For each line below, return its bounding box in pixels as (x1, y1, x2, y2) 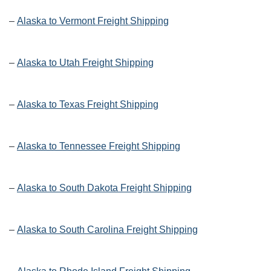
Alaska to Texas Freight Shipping (17, 99, 158, 110)
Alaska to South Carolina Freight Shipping (17, 224, 198, 235)
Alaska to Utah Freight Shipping (17, 57, 154, 68)
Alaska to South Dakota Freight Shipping (17, 183, 192, 194)
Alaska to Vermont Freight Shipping (17, 16, 169, 27)
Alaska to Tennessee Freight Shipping (17, 141, 180, 152)
